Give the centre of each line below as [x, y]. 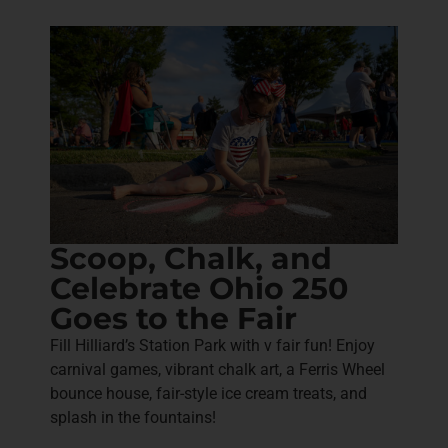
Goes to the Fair [173, 318]
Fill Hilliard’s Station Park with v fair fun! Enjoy [212, 345]
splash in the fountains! [133, 417]
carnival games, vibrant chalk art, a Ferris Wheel [217, 369]
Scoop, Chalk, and [191, 258]
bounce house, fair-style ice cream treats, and [208, 393]
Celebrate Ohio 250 [199, 288]
